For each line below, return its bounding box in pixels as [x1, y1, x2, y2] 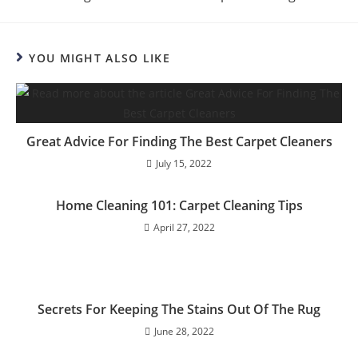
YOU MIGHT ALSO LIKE [29, 50, 171, 66]
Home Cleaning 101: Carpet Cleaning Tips [55, 197, 303, 214]
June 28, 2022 [153, 324, 214, 338]
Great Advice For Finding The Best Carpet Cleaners [26, 133, 332, 150]
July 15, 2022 [156, 157, 212, 170]
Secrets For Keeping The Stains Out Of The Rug [38, 300, 320, 318]
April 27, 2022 [153, 221, 215, 234]
